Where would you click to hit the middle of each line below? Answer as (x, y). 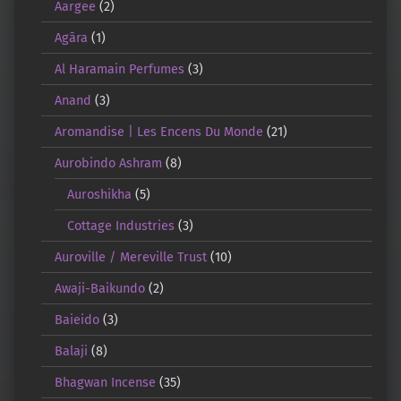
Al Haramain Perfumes (119, 68)
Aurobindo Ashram (108, 162)
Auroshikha (100, 194)
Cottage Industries (121, 225)
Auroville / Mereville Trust (130, 256)
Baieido (77, 319)
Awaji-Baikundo (99, 288)
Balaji (71, 350)
